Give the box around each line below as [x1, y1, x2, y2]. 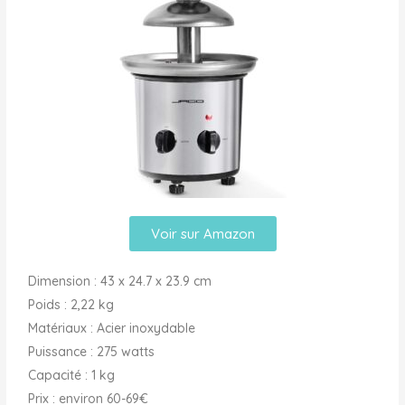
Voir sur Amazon [150, 224, 255, 242]
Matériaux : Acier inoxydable [28, 319, 196, 336]
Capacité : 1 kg [28, 366, 116, 383]
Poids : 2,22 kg [28, 296, 115, 313]
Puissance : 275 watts [28, 343, 155, 360]
